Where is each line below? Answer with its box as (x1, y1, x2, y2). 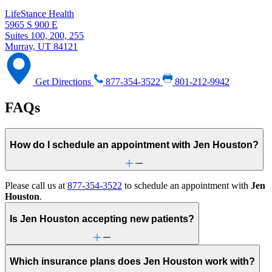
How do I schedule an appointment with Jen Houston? (10, 139, 259, 150)
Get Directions (33, 76, 93, 87)
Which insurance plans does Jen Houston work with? (10, 256, 255, 267)
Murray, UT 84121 (5, 41, 78, 52)
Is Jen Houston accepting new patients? (10, 213, 194, 224)
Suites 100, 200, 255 (5, 30, 84, 41)
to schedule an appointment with (122, 180, 251, 191)
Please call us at (5, 180, 67, 191)
